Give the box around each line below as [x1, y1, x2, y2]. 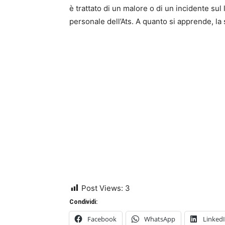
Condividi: [69, 198, 97, 205]
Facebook [87, 214, 117, 223]
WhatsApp [144, 214, 175, 223]
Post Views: [81, 183, 123, 193]
